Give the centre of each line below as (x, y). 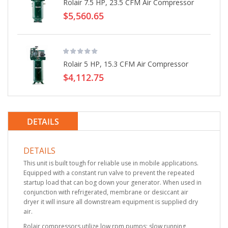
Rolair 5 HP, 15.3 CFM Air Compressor (126, 64)
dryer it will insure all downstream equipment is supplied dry (111, 202)
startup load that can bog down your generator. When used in (112, 182)
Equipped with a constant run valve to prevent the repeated (109, 173)
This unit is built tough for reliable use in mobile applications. (111, 163)
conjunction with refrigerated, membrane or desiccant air (106, 192)
